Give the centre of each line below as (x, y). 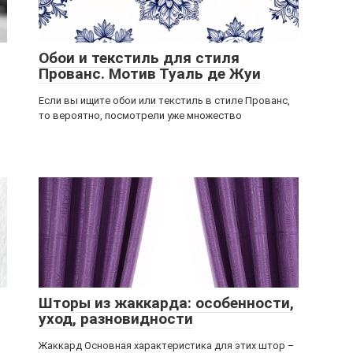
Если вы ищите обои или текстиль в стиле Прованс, (164, 100)
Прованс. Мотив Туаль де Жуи (150, 74)
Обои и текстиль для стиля (139, 58)
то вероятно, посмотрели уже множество (140, 115)
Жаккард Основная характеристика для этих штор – (166, 346)
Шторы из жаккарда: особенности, (166, 303)
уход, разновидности (116, 319)
